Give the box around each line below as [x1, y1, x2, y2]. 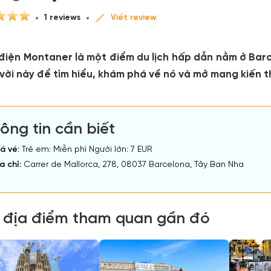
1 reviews [44, 13, 80, 22]
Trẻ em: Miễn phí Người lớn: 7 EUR [19, 145, 152, 154]
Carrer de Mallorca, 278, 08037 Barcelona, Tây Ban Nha [21, 160, 244, 169]
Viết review [111, 13, 157, 22]
